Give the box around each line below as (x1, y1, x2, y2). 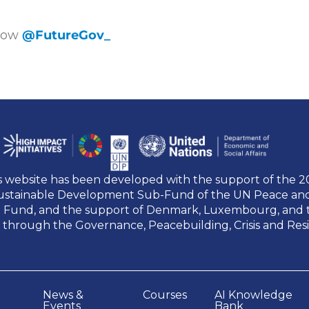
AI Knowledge (215, 288, 293, 301)
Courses (143, 288, 188, 301)
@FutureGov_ (22, 27, 110, 43)
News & (42, 288, 83, 301)
